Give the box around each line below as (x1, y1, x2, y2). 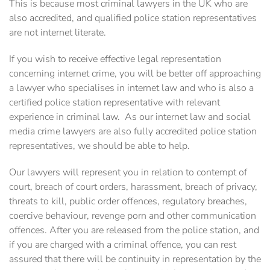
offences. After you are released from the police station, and (9, 224, 259, 237)
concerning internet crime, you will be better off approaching (9, 67, 261, 81)
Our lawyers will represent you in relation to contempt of (9, 166, 247, 180)
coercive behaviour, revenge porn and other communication (9, 209, 256, 223)
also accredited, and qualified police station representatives (9, 11, 257, 25)
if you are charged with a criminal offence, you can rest (9, 238, 236, 252)
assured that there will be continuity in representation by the (9, 253, 261, 266)
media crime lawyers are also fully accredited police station (9, 125, 257, 139)
